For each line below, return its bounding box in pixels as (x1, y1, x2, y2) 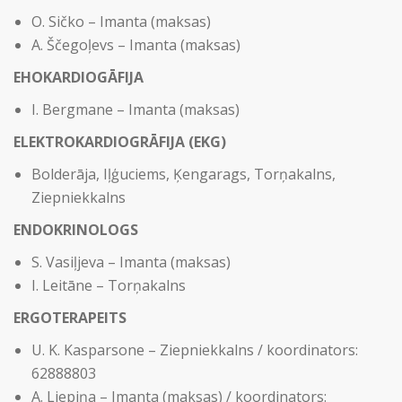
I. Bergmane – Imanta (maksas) (31, 100, 240, 119)
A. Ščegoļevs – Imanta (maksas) (31, 35, 240, 55)
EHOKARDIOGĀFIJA (13, 67, 144, 87)
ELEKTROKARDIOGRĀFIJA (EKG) (13, 132, 226, 152)
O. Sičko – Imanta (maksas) (31, 12, 211, 31)
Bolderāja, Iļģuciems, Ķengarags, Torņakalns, (31, 164, 336, 184)
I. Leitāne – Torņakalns (31, 275, 186, 295)
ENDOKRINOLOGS (13, 220, 138, 240)
